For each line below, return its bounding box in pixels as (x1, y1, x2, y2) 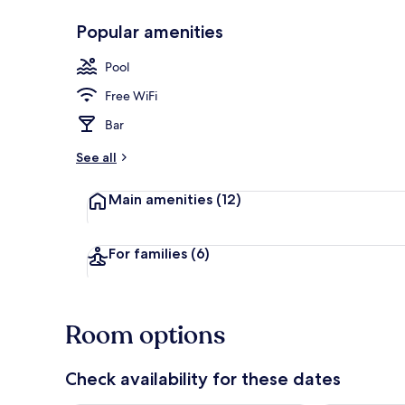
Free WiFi (105, 87, 157, 104)
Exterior (334, 49, 377, 65)
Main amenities (108, 190, 212, 208)
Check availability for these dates (65, 367, 341, 390)
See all (76, 148, 117, 165)
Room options (65, 317, 225, 353)
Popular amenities (76, 20, 223, 42)
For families (108, 244, 187, 262)
